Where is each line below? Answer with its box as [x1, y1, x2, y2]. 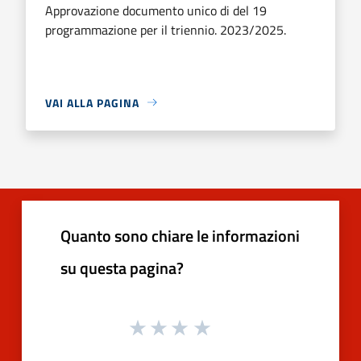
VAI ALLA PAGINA [45, 93, 139, 111]
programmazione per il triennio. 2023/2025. [45, 19, 286, 39]
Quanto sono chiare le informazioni [60, 222, 300, 248]
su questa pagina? [60, 255, 184, 280]
